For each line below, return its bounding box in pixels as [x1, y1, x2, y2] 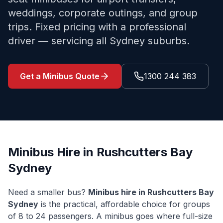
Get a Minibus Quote [20, 71, 100, 81]
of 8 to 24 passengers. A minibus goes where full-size [8, 211, 213, 221]
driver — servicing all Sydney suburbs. [8, 35, 190, 47]
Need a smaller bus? [8, 187, 88, 197]
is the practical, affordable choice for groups [38, 199, 210, 209]
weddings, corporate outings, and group [8, 7, 198, 19]
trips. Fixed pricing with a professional [8, 21, 186, 33]
